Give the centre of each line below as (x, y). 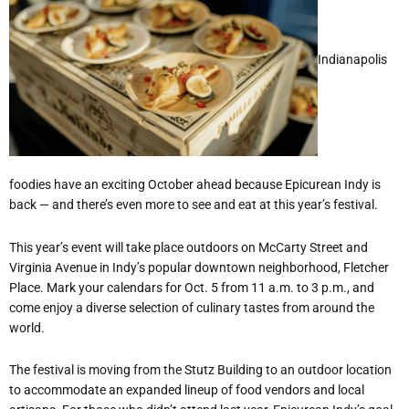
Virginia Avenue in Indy (73, 267)
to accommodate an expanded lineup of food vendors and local (187, 390)
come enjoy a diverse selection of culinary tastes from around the (192, 307)
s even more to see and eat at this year (215, 205)
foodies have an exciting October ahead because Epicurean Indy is (195, 185)
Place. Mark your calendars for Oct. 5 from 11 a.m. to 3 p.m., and (192, 287)
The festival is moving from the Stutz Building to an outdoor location (200, 370)
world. (27, 327)
